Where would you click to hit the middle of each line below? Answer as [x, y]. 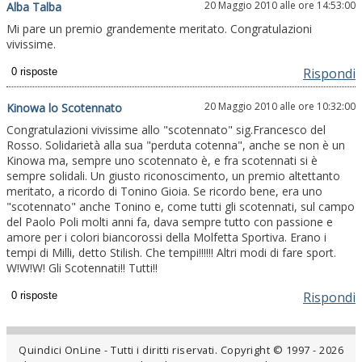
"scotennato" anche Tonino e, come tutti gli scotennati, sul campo [181, 206]
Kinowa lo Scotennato [64, 107]
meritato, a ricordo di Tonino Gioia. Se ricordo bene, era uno [164, 191]
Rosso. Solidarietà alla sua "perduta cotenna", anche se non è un [176, 145]
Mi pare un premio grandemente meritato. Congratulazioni [159, 28]
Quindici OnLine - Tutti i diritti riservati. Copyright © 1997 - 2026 [181, 349]
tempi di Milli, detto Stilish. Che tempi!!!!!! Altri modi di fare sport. [171, 252]
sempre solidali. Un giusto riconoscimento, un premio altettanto [173, 175]
